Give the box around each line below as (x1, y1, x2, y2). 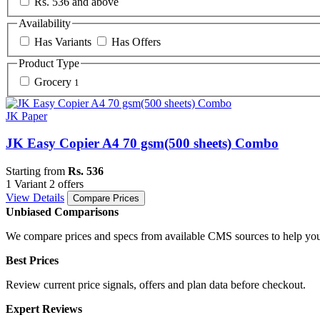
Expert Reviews (6, 303, 82, 316)
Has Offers (111, 36, 161, 49)
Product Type (19, 57, 79, 70)
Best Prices (6, 254, 59, 267)
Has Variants (34, 36, 91, 49)
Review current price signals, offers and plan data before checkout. (6, 279, 306, 291)
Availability (19, 17, 71, 30)
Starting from (6, 165, 65, 178)
